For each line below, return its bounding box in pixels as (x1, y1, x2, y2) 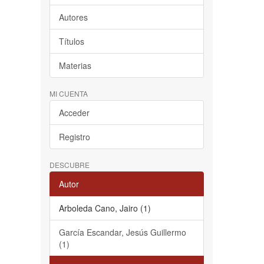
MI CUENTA (49, 88, 88, 98)
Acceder (58, 107, 90, 118)
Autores (58, 11, 88, 23)
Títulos (58, 35, 84, 47)
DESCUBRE (49, 160, 90, 170)
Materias (58, 60, 91, 71)
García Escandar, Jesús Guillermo (58, 226, 186, 238)
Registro (58, 131, 90, 143)
